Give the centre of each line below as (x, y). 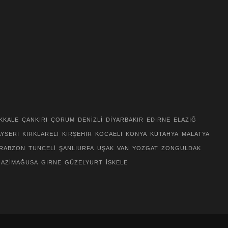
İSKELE (117, 162)
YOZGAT (145, 148)
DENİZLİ (90, 120)
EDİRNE (159, 120)
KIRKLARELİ (41, 134)
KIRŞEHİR (77, 134)
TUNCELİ (42, 148)
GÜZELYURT (84, 162)
